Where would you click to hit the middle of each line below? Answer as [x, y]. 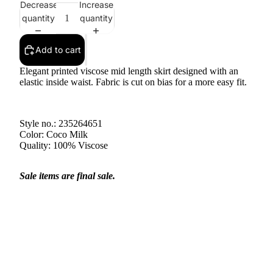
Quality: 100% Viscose [64, 145]
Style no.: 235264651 [61, 123]
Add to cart [58, 50]
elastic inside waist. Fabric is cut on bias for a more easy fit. [133, 82]
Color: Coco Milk [54, 134]
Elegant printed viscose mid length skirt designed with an [129, 71]
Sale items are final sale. [67, 176]
